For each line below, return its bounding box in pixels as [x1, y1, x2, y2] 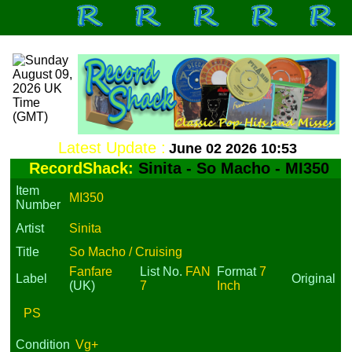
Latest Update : [57, 139, 166, 156]
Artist [16, 222, 45, 235]
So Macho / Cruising [69, 245, 183, 258]
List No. [140, 265, 186, 278]
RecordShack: [29, 159, 139, 177]
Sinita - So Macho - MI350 [138, 159, 330, 177]
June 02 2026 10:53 [168, 141, 297, 156]
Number [16, 198, 61, 211]
